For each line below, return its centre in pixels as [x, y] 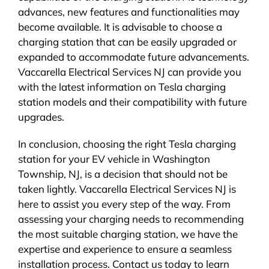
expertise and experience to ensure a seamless [125, 249]
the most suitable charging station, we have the [128, 234]
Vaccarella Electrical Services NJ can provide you [129, 71]
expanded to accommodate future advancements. [133, 56]
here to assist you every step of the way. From [124, 204]
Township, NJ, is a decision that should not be [122, 174]
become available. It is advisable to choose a [120, 26]
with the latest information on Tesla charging [122, 86]
